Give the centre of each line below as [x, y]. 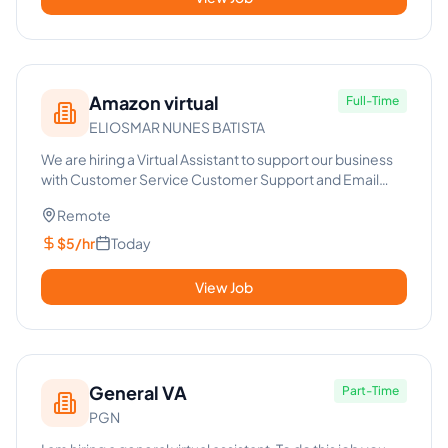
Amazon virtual [154, 102]
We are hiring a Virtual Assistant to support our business [217, 159]
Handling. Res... [91, 199]
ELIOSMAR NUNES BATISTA [177, 127]
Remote [84, 215]
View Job [224, 287]
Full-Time [372, 100]
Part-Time [370, 390]
